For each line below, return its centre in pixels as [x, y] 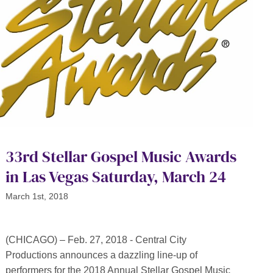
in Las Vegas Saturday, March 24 [115, 177]
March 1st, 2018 [37, 197]
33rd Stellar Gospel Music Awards [121, 157]
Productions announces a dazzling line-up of [101, 255]
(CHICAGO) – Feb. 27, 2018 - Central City [96, 240]
